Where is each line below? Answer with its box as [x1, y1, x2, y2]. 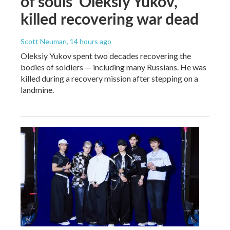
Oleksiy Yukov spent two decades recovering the [21, 50, 191, 61]
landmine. [21, 84, 54, 94]
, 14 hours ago [67, 36, 111, 46]
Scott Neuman [21, 36, 67, 46]
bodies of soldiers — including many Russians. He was [21, 62, 206, 72]
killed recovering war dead [21, 7, 199, 29]
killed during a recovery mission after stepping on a [21, 73, 198, 83]
